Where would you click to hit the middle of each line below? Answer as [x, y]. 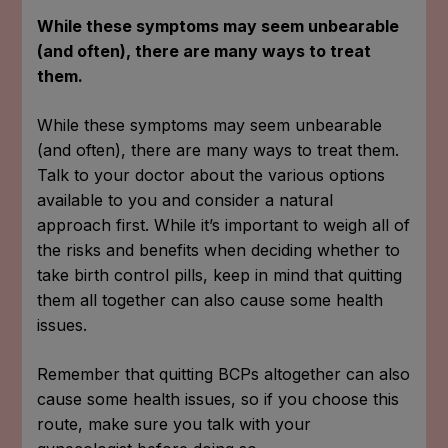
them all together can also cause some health [210, 299]
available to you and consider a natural [185, 199]
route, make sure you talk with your [174, 423]
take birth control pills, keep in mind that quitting [220, 274]
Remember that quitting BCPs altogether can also [224, 373]
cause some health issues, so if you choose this [218, 398]
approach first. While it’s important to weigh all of [224, 224]
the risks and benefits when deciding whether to [219, 249]
